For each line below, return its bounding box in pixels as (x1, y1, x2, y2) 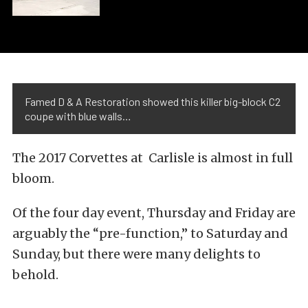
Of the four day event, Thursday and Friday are (12, 205, 296, 221)
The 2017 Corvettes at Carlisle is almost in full (12, 150, 293, 166)
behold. (12, 267, 58, 283)
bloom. (12, 170, 54, 187)
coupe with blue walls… (25, 109, 131, 123)
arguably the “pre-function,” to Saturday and (12, 225, 288, 242)
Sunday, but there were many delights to (12, 246, 261, 263)
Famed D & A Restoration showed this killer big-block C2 (25, 95, 280, 109)
